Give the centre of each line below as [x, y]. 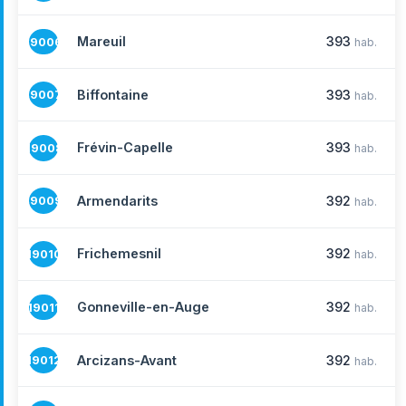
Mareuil [101, 42]
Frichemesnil [119, 254]
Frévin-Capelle [125, 148]
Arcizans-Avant [127, 360]
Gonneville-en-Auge [143, 307]
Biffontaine [113, 94]
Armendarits [117, 200]
